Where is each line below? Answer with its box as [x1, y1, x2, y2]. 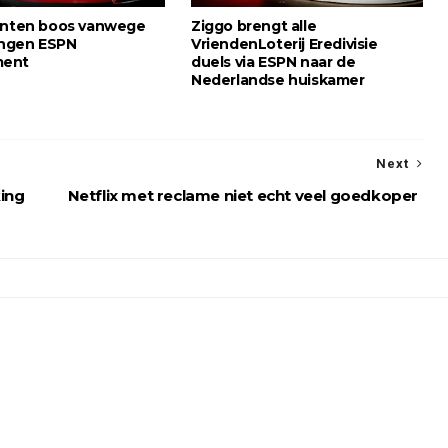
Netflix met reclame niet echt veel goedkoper [67, 186, 418, 205]
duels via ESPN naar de [191, 53, 356, 71]
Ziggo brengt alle [191, 17, 317, 35]
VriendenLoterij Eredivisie [191, 35, 378, 53]
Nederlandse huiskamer [191, 71, 365, 89]
